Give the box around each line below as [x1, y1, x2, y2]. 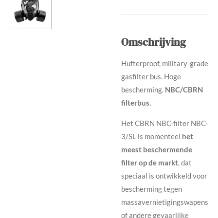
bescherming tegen [121, 184, 182, 194]
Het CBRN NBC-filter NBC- [121, 119, 208, 128]
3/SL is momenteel [121, 132, 182, 141]
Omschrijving [121, 35, 186, 50]
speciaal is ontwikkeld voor [121, 171, 207, 181]
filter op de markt [121, 158, 178, 167]
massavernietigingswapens [121, 198, 208, 207]
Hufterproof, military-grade [121, 59, 208, 68]
